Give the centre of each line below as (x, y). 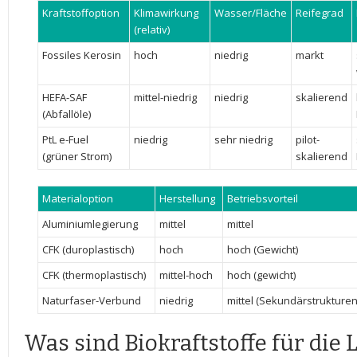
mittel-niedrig (165, 97)
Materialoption (77, 198)
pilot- (307, 139)
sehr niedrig (243, 139)
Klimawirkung (166, 13)
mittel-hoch (186, 275)
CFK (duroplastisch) (88, 249)
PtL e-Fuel (65, 139)
